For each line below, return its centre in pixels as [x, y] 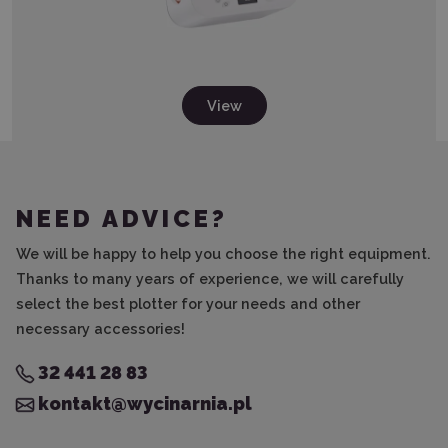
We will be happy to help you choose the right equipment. [223, 253]
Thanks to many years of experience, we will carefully [210, 278]
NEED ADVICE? [122, 218]
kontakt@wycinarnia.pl [143, 403]
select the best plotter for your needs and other [188, 303]
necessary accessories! [100, 328]
